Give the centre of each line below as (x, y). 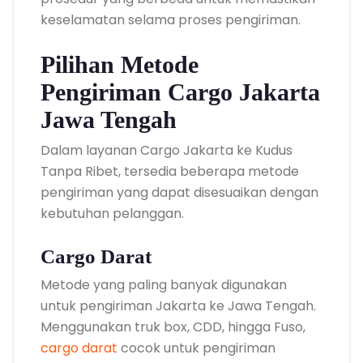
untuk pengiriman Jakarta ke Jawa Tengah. (178, 305)
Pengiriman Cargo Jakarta (180, 92)
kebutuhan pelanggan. (112, 213)
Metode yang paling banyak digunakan (164, 284)
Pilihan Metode (120, 64)
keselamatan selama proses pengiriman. (171, 19)
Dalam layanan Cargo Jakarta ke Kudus (167, 150)
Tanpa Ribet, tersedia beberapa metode (170, 171)
